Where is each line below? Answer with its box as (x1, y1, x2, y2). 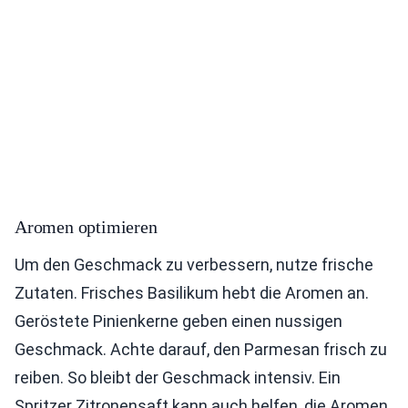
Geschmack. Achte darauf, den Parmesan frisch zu (15, 339, 387, 359)
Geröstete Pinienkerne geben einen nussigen (15, 311, 342, 331)
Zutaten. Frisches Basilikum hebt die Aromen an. (15, 282, 369, 302)
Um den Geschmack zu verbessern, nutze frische (15, 254, 373, 274)
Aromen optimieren (15, 216, 158, 237)
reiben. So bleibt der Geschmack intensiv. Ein (15, 367, 341, 387)
